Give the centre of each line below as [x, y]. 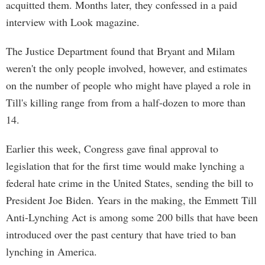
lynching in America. [51, 251]
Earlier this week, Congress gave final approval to [112, 148]
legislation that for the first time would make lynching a [125, 166]
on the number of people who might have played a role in [128, 85]
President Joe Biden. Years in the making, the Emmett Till [131, 200]
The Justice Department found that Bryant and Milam [120, 51]
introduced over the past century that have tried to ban [121, 234]
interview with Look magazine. [73, 22]
